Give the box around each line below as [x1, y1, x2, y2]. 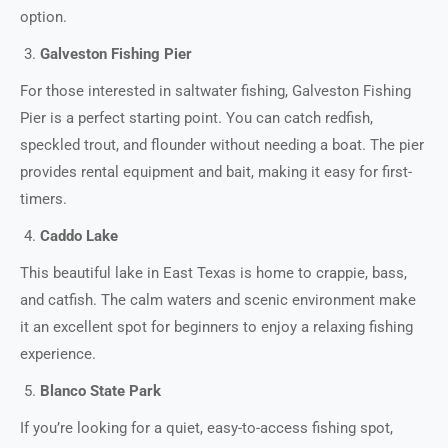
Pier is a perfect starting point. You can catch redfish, [20, 109, 373, 127]
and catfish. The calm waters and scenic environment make [20, 291, 416, 309]
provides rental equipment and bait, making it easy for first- [20, 163, 412, 181]
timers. [20, 190, 67, 208]
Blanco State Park [40, 382, 161, 400]
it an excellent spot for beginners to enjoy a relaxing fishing [20, 318, 413, 336]
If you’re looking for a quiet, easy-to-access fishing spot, [20, 419, 393, 437]
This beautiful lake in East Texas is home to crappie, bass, [20, 264, 407, 282]
